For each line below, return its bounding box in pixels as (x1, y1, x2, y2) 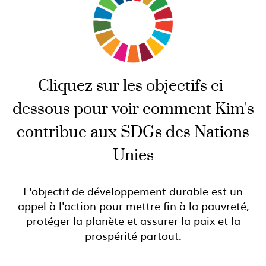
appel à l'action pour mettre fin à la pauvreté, (17, 197, 249, 214)
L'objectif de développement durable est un (23, 182, 243, 199)
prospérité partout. (84, 227, 182, 243)
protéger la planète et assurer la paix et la (26, 212, 240, 229)
